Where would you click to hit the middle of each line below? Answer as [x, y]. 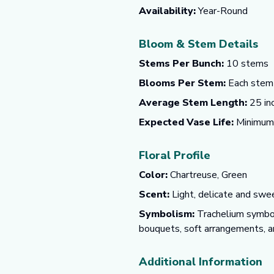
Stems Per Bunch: [181, 64]
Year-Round [222, 11]
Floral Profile [175, 155]
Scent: [154, 194]
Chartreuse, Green [207, 175]
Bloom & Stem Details [198, 44]
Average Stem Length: [193, 103]
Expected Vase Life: [186, 122]
